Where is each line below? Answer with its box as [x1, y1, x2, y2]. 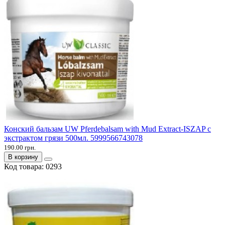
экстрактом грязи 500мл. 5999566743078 [4, 134, 143, 143]
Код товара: [4, 162, 46, 171]
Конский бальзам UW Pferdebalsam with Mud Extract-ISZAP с [4, 125, 211, 134]
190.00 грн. [4, 144, 36, 152]
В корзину [8, 153, 38, 161]
